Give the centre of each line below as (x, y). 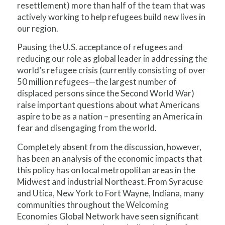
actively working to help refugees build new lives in (111, 17)
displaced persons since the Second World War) (105, 93)
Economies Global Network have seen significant (108, 216)
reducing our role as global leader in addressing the (112, 59)
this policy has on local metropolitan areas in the (106, 170)
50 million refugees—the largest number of (97, 82)
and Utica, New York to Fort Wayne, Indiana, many (110, 193)
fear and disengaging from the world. (87, 128)
